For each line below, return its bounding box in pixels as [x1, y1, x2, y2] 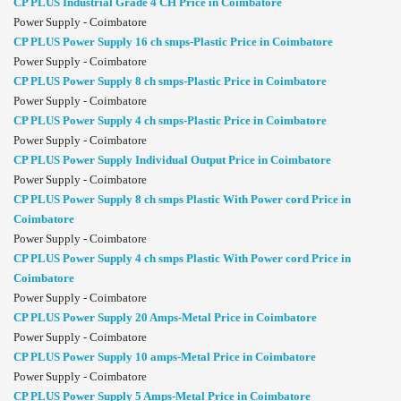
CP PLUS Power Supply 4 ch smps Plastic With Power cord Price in [13, 252, 351, 266]
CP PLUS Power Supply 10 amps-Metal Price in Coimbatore [13, 350, 316, 364]
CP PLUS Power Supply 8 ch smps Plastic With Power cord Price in [13, 192, 351, 207]
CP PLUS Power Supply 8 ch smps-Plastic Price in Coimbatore [13, 74, 327, 89]
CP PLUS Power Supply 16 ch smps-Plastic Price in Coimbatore [13, 35, 333, 49]
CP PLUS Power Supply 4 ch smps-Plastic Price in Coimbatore [13, 114, 327, 128]
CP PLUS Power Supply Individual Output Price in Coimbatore [13, 153, 331, 167]
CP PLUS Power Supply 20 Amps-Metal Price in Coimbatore [13, 311, 317, 325]
